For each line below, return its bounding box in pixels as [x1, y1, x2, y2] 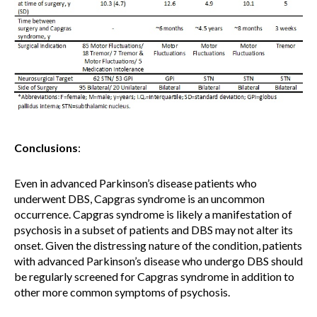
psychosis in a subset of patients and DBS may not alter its [14, 222, 293, 236]
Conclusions [14, 140, 78, 154]
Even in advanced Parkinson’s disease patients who [14, 175, 257, 190]
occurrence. [14, 207, 73, 221]
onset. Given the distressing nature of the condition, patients [14, 238, 302, 252]
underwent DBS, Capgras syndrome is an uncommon [14, 191, 265, 205]
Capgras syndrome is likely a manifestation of [73, 207, 292, 221]
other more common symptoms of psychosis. [14, 284, 230, 299]
